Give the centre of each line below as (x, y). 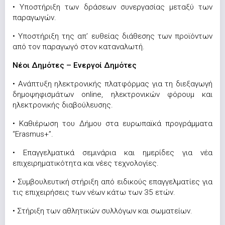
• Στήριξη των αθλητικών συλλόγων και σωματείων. (102, 211)
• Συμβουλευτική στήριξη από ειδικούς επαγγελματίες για (113, 182)
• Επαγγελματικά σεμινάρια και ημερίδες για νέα (113, 153)
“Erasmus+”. (33, 134)
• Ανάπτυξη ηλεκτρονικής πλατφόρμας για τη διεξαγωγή (113, 84)
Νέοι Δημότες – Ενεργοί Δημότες (75, 65)
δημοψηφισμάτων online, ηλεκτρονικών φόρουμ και (113, 94)
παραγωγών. (34, 18)
